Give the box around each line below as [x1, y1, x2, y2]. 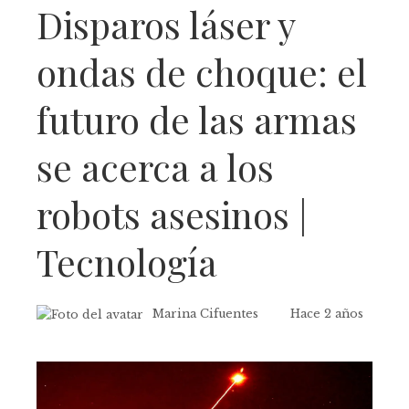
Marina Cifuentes [152, 307, 258, 320]
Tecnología [37, 237, 217, 286]
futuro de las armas [37, 95, 357, 143]
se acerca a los [37, 142, 274, 191]
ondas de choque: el [37, 47, 367, 96]
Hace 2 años [290, 307, 363, 320]
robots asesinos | [37, 190, 307, 238]
